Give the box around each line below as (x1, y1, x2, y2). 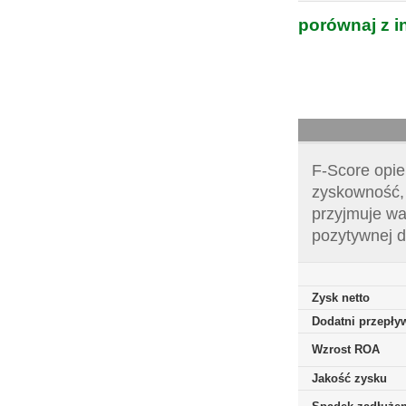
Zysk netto (312, 291, 370, 304)
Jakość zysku (312, 372, 387, 385)
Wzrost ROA (312, 343, 380, 356)
